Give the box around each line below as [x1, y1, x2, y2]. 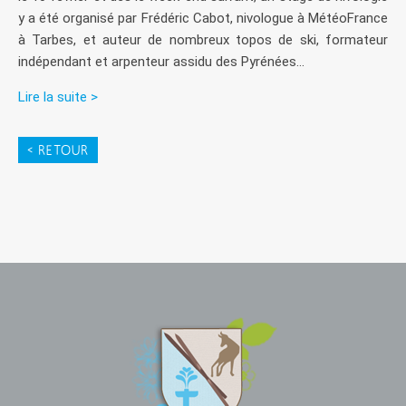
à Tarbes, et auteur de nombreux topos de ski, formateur [18, 32, 388, 49]
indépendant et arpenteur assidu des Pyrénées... [18, 53, 304, 71]
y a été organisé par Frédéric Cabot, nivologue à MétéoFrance [18, 10, 388, 27]
